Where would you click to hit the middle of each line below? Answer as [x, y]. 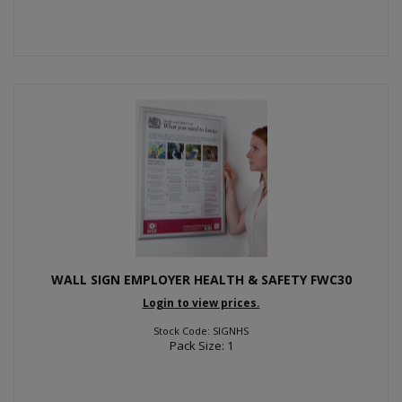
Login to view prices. [201, 303]
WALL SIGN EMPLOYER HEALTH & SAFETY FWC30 [201, 279]
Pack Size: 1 [201, 345]
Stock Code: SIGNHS [201, 331]
